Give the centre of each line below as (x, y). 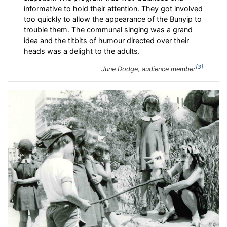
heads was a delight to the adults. (82, 51)
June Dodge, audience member (148, 69)
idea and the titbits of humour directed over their (106, 40)
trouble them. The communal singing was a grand (108, 29)
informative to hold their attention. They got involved (113, 8)
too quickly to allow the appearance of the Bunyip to (113, 19)
